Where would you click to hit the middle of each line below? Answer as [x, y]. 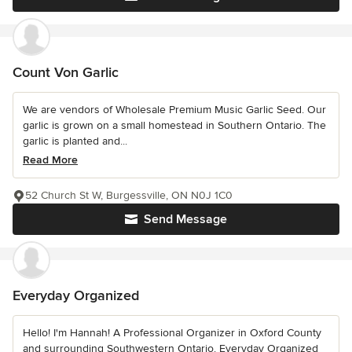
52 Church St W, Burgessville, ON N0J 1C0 [129, 196]
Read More [50, 160]
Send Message [185, 220]
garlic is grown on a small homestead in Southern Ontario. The [174, 126]
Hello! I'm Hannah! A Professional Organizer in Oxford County [172, 333]
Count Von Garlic [66, 73]
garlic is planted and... [75, 141]
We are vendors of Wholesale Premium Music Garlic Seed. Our [174, 110]
